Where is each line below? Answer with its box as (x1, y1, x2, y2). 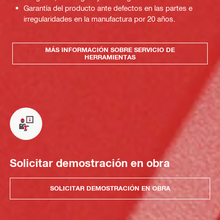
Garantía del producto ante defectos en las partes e (24, 3, 192, 12)
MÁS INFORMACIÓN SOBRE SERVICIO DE (45, 45, 175, 54)
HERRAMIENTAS (84, 53, 136, 61)
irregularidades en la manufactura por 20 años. (24, 14, 175, 23)
